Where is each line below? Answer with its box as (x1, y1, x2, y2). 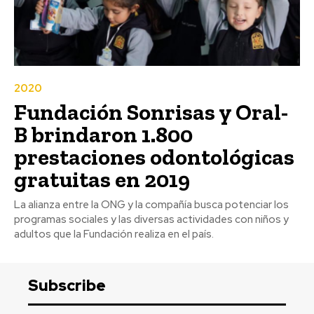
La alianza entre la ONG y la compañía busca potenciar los (14, 197, 289, 212)
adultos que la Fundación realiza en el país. (14, 226, 214, 241)
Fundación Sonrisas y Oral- (14, 98, 288, 125)
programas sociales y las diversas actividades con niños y (14, 212, 289, 226)
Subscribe (28, 275, 106, 296)
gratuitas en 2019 (14, 165, 190, 193)
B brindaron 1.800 (14, 121, 193, 148)
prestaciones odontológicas (14, 143, 294, 170)
